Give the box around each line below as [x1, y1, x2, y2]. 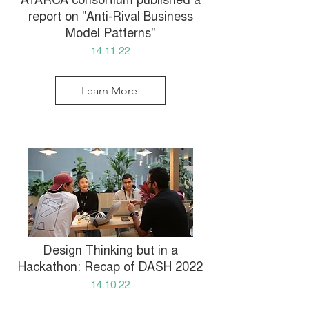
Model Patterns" [66, 28, 155, 41]
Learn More [81, 83, 137, 97]
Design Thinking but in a [43, 246, 178, 258]
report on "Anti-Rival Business [28, 12, 193, 24]
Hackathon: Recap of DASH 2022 [18, 262, 203, 275]
